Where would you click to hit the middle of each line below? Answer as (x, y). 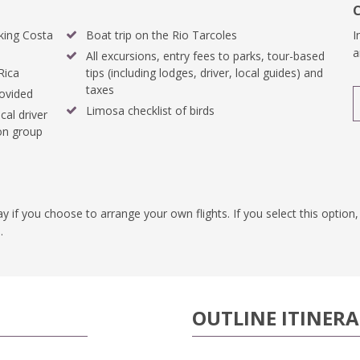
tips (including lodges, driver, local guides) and (205, 73)
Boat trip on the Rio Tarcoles (162, 35)
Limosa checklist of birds (150, 110)
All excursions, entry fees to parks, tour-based (205, 56)
